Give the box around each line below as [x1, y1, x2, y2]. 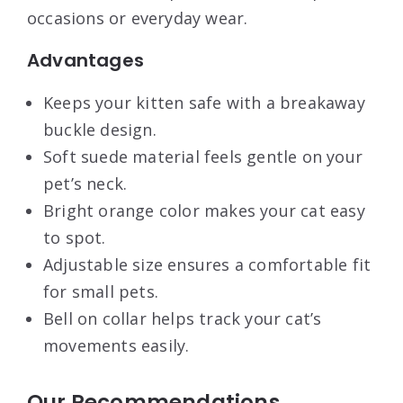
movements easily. [43, 334, 190, 356]
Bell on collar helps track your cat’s [43, 307, 322, 329]
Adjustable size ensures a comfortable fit [43, 253, 372, 275]
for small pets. [43, 280, 158, 302]
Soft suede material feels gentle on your [43, 145, 363, 167]
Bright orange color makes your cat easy [43, 199, 365, 221]
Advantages [27, 47, 144, 73]
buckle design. [43, 118, 157, 140]
